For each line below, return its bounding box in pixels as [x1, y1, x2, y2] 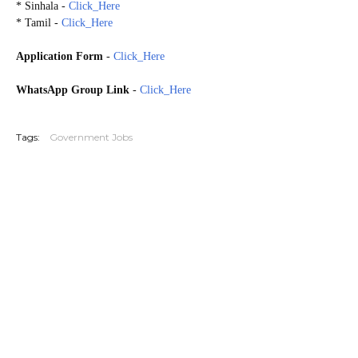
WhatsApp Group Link [16, 83, 133, 96]
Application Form [16, 50, 103, 62]
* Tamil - [16, 16, 62, 29]
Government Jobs [50, 130, 133, 143]
